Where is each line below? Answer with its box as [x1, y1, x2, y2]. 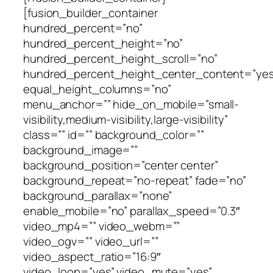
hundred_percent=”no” [23, 19, 143, 36]
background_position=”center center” [23, 157, 218, 173]
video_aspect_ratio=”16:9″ [23, 248, 161, 264]
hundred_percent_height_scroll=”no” [23, 50, 218, 66]
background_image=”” [23, 141, 138, 158]
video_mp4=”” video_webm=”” [23, 218, 180, 234]
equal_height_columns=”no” [23, 80, 171, 97]
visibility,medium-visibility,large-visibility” [23, 111, 229, 127]
